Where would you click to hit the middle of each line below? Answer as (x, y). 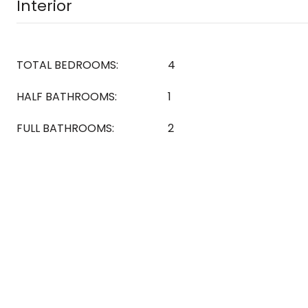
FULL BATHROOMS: (65, 128)
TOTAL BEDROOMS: (67, 65)
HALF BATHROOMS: (67, 97)
